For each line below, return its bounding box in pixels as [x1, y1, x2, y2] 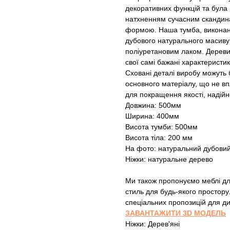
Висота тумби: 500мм [125, 123, 198, 131]
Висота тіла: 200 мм [125, 133, 193, 142]
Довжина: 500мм [125, 101, 181, 110]
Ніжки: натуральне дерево [125, 155, 213, 164]
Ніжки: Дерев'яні [125, 220, 180, 228]
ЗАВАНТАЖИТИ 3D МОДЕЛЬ [125, 209, 226, 218]
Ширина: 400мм [125, 112, 179, 121]
